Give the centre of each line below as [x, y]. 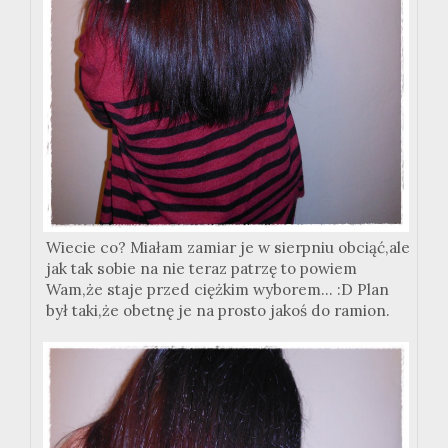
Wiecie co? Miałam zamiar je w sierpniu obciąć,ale [228, 247]
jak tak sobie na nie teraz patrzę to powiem [201, 268]
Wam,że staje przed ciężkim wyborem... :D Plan [217, 289]
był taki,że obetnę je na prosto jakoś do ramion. [218, 310]
